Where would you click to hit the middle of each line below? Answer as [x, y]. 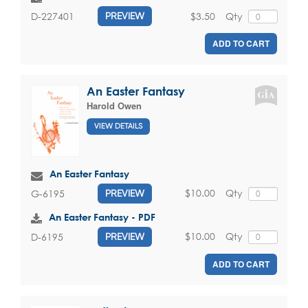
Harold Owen [114, 106]
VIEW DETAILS [118, 126]
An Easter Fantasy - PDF [102, 217]
